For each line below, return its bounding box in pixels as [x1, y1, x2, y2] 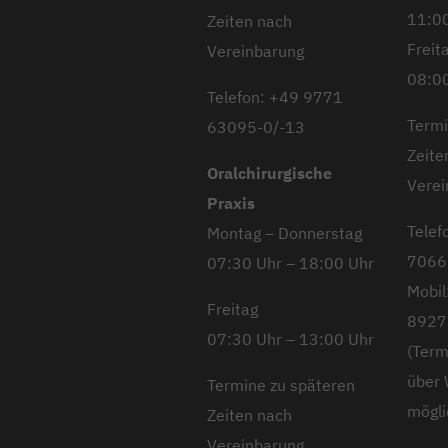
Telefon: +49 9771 [207, 86, 343, 107]
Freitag [207, 298, 258, 319]
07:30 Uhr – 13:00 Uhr [207, 328, 374, 349]
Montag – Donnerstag [207, 222, 362, 243]
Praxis [207, 192, 255, 213]
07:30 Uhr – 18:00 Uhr [207, 252, 374, 273]
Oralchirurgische [207, 162, 332, 183]
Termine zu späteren [207, 374, 355, 395]
